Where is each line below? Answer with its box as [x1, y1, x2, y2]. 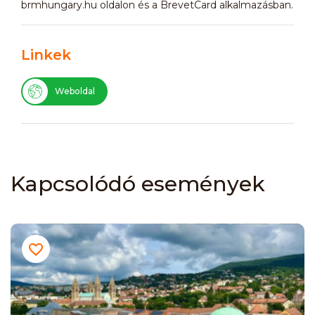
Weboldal [55, 85, 95, 96]
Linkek [21, 46, 71, 63]
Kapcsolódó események [11, 170, 265, 197]
